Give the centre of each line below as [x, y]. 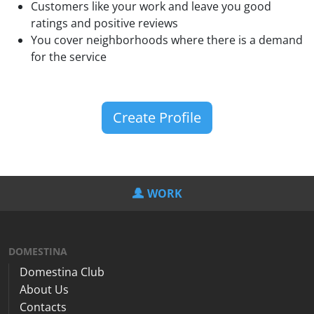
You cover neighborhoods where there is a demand [167, 40]
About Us [44, 289]
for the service [69, 56]
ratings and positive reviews [104, 23]
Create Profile [157, 117]
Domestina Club [62, 272]
